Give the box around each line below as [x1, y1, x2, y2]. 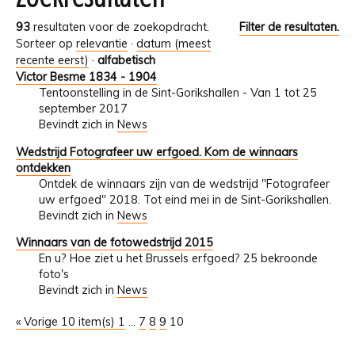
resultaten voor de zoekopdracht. [30, 20, 209, 35]
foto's [38, 267, 69, 282]
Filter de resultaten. [239, 20, 339, 35]
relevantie [76, 36, 128, 52]
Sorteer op [16, 36, 73, 52]
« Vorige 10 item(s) [16, 315, 118, 330]
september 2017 [38, 101, 128, 116]
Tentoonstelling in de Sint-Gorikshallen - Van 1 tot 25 [38, 86, 317, 101]
